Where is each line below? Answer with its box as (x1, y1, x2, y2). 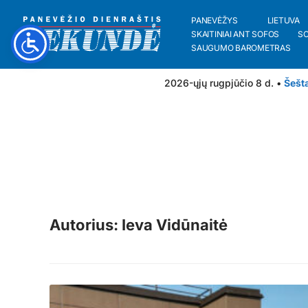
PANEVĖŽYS (191, 15, 238, 25)
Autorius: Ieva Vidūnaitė (49, 216, 228, 234)
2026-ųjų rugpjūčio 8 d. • (164, 77, 284, 89)
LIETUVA (267, 15, 300, 25)
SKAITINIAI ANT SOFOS (191, 29, 280, 39)
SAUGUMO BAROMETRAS (191, 43, 291, 53)
